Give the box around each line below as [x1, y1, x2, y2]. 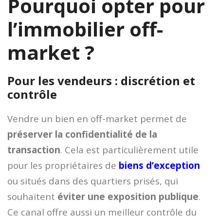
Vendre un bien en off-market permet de [7, 112, 187, 125]
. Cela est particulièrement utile [60, 143, 199, 156]
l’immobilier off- [7, 15, 163, 42]
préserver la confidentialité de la [7, 127, 157, 140]
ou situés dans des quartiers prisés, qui [7, 174, 178, 187]
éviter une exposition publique [57, 190, 199, 202]
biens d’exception [119, 159, 200, 171]
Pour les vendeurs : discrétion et [7, 72, 195, 89]
